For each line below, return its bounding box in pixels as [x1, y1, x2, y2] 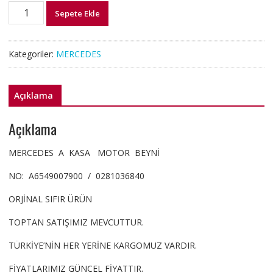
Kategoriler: [8, 48, 56, 60]
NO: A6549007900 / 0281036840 [8, 170, 144, 182]
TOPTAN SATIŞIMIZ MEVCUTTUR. [8, 216, 144, 228]
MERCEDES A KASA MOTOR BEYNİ [8, 147, 160, 158]
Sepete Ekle [55, 8, 101, 19]
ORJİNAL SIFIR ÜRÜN [8, 193, 92, 205]
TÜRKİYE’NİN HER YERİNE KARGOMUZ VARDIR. [8, 239, 197, 251]
